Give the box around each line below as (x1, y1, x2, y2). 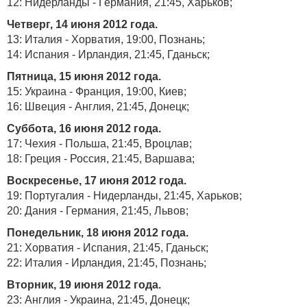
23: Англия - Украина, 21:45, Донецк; (7, 294, 193, 306)
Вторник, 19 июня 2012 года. (7, 279, 161, 291)
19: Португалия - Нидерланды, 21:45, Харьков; (7, 190, 245, 201)
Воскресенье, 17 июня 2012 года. (7, 175, 186, 186)
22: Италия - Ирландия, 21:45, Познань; (7, 257, 206, 269)
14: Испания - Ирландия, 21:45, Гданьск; (7, 49, 210, 60)
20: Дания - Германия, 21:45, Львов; (7, 205, 188, 217)
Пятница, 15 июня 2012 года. (7, 71, 161, 82)
